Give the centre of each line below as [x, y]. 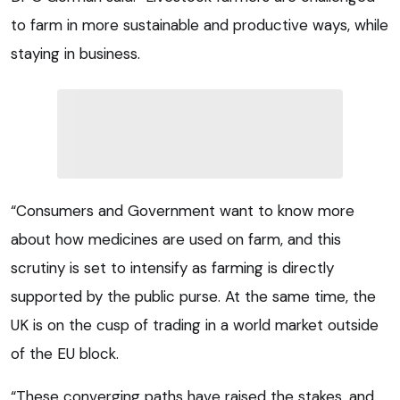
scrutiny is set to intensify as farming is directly [172, 267]
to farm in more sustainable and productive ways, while [200, 25]
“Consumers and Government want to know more [183, 210]
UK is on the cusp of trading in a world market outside [195, 325]
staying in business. [75, 53]
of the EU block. [65, 353]
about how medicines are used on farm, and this [176, 239]
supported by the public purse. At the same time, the [193, 296]
